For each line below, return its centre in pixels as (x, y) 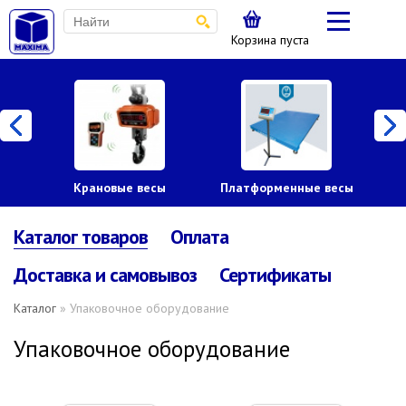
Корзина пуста (270, 40)
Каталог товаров (81, 237)
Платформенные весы (286, 188)
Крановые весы (120, 188)
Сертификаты (275, 275)
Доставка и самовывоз (105, 275)
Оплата (199, 237)
